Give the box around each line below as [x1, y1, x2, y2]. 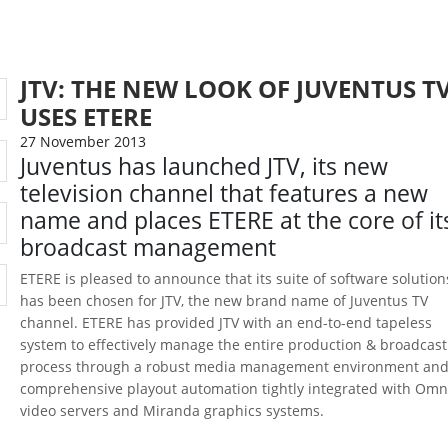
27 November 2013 [20, 132, 147, 151]
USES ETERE [20, 100, 153, 133]
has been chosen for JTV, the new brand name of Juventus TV [20, 290, 429, 310]
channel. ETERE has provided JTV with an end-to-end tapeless [20, 312, 433, 332]
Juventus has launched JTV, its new [20, 151, 389, 182]
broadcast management [20, 232, 277, 263]
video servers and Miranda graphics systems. [20, 400, 325, 420]
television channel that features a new [20, 178, 429, 209]
